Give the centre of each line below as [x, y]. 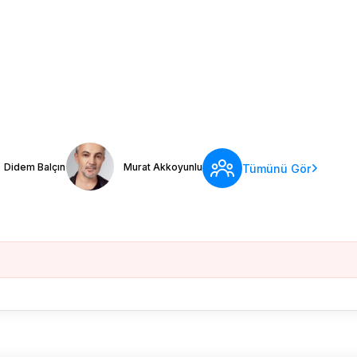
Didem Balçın [35, 167]
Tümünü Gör [277, 168]
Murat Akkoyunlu [163, 167]
